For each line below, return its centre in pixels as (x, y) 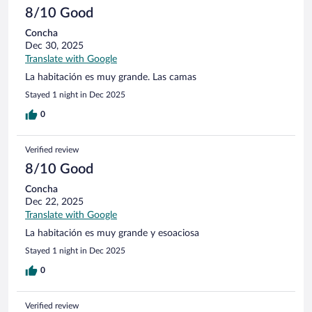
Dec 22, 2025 (54, 202)
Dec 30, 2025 (54, 46)
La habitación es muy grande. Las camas (111, 77)
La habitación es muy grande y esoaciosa (112, 233)
